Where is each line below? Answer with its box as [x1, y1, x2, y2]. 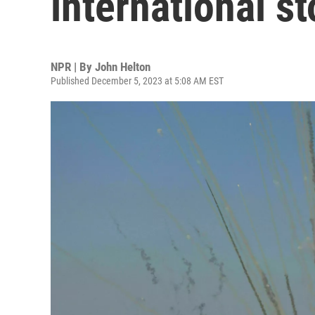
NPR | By [51, 60, 95, 74]
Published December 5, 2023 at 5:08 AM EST [51, 75, 224, 86]
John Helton [95, 60, 150, 74]
